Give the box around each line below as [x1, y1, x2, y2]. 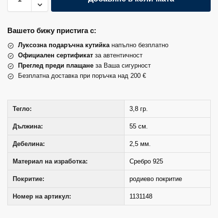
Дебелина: [13, 140, 45, 148]
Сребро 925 [129, 158, 163, 165]
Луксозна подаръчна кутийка [18, 41, 109, 49]
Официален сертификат [18, 52, 93, 59]
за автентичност [93, 52, 143, 59]
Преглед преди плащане [18, 62, 93, 70]
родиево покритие [129, 175, 182, 183]
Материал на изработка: [13, 158, 88, 165]
